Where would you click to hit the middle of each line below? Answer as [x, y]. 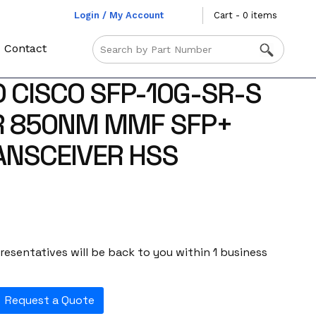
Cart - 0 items [245, 15]
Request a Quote [49, 300]
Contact [26, 48]
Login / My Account [119, 15]
